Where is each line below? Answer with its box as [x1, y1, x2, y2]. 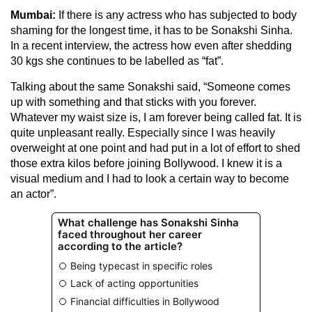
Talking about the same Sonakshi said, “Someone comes [10, 80, 290, 93]
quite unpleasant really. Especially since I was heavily [10, 126, 275, 139]
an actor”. [10, 187, 56, 200]
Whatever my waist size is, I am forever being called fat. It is [10, 111, 302, 123]
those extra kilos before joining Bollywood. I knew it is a [10, 157, 282, 169]
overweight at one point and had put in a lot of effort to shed [10, 141, 300, 154]
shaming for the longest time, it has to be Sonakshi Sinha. [10, 24, 292, 36]
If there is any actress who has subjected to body [56, 8, 297, 21]
